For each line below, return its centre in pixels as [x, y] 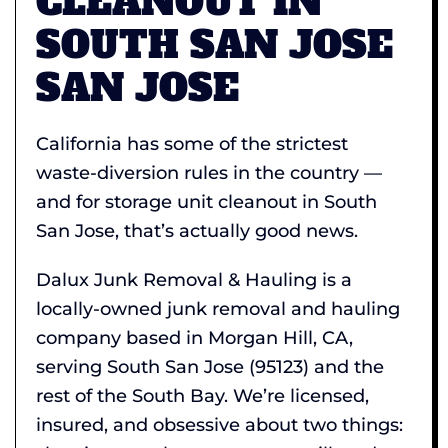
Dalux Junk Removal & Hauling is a [194, 279]
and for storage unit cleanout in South [206, 201]
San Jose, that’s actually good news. [197, 230]
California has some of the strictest [192, 143]
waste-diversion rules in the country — [209, 172]
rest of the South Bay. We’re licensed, [202, 395]
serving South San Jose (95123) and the [210, 366]
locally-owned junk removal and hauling [218, 308]
